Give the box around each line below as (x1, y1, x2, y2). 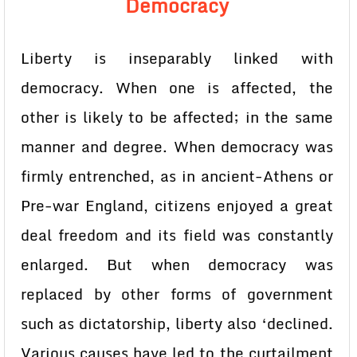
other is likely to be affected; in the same (21, 105, 333, 129)
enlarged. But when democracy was (21, 253, 333, 277)
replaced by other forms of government (21, 282, 333, 306)
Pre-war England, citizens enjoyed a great (21, 194, 333, 218)
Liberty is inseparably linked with (21, 46, 333, 70)
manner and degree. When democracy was (21, 135, 333, 159)
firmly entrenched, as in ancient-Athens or (21, 164, 333, 188)
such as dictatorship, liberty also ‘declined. (21, 312, 333, 335)
